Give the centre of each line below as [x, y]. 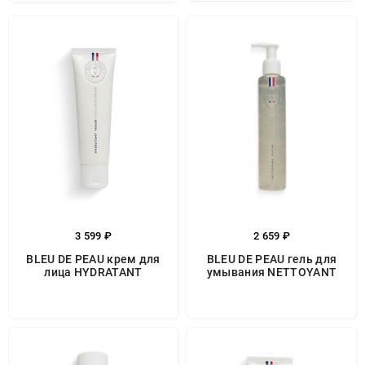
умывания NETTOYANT [272, 272]
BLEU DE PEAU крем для [93, 259]
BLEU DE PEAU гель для [272, 259]
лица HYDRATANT [93, 272]
